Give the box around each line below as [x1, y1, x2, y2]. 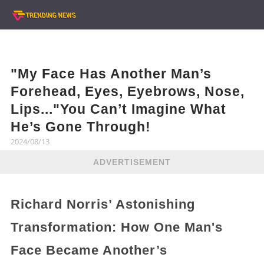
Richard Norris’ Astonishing [10, 197, 195, 212]
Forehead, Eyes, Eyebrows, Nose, [10, 84, 245, 99]
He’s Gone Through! [10, 119, 151, 134]
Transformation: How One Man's [10, 220, 223, 235]
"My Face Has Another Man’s [10, 66, 212, 81]
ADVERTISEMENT [93, 157, 171, 167]
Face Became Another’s [10, 243, 167, 258]
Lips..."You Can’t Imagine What [10, 101, 226, 117]
